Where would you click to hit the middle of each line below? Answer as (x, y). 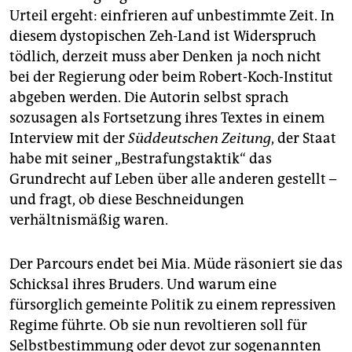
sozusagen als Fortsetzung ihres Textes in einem (167, 118)
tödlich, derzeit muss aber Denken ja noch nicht (165, 57)
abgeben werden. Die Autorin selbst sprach (149, 98)
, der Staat (304, 139)
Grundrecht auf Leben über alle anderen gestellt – (173, 180)
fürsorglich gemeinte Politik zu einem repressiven (173, 305)
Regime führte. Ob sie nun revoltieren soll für (158, 326)
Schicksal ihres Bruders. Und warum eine (143, 285)
